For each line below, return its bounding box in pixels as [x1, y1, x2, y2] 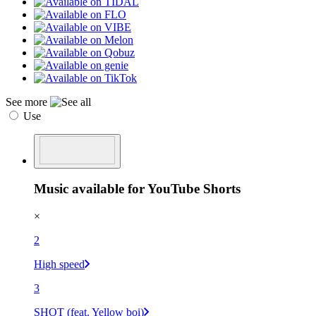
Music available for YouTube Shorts [34, 181, 241, 197]
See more [6, 95, 50, 108]
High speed [34, 258, 85, 271]
